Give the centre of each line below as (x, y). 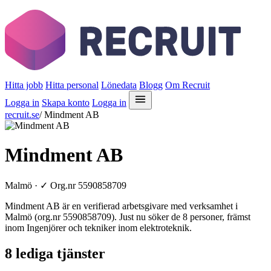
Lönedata (119, 85)
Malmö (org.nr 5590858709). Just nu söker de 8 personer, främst (128, 217)
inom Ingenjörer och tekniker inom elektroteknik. (98, 227)
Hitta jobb (24, 85)
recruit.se (22, 115)
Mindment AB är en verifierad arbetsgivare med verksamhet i (121, 206)
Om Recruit (188, 85)
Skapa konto (66, 103)
